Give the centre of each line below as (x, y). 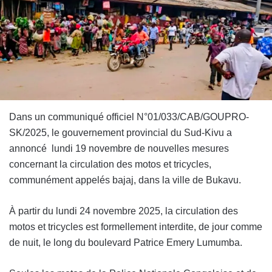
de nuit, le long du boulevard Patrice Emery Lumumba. (128, 242)
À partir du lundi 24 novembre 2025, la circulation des (124, 211)
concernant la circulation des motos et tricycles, (110, 164)
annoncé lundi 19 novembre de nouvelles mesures (119, 148)
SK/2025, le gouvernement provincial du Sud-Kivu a (121, 132)
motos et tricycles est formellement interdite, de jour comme (136, 226)
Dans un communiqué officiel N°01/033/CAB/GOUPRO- (129, 117)
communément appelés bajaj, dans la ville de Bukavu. (125, 180)
